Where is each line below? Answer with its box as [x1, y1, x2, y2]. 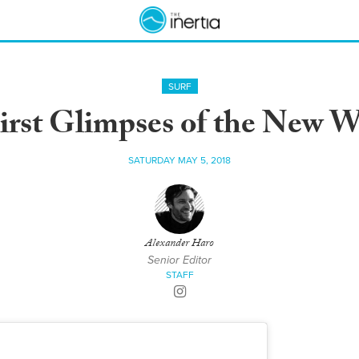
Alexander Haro [145, 235, 214, 254]
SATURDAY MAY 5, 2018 [128, 155, 231, 166]
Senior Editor [147, 253, 212, 267]
